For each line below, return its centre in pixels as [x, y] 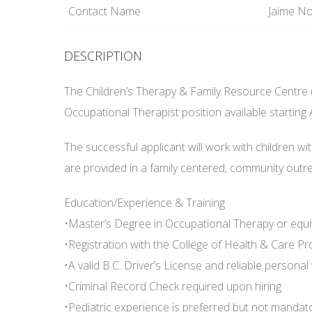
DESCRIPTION [103, 56]
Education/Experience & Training [145, 203]
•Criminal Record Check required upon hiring [173, 286]
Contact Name [104, 11]
